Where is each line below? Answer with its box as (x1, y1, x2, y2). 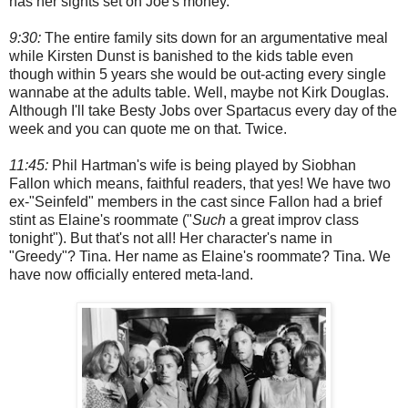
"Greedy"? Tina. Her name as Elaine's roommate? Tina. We (9, 248, 391, 264)
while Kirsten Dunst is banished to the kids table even (9, 47, 353, 64)
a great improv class (226, 211, 359, 228)
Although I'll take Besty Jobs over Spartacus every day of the (9, 102, 397, 118)
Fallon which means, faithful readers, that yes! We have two (9, 175, 391, 191)
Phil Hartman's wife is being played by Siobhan (48, 157, 356, 173)
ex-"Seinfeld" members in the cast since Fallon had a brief (9, 193, 382, 209)
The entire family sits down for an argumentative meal (41, 29, 388, 46)
